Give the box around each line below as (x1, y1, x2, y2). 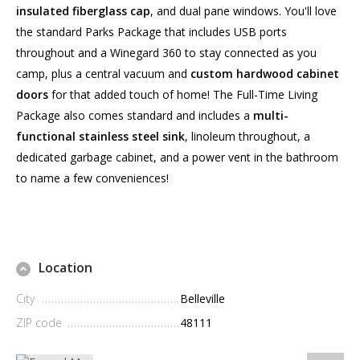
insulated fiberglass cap (16, 3, 150, 19)
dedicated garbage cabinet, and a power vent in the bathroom (16, 149, 338, 166)
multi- (253, 108, 288, 124)
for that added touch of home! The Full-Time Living (48, 87, 317, 103)
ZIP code (16, 315, 62, 331)
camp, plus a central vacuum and (16, 66, 190, 82)
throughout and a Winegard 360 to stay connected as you (16, 45, 317, 61)
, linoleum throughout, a (185, 129, 310, 145)
